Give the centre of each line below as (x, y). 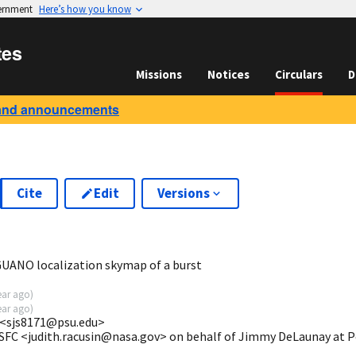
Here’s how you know (85, 9)
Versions (183, 193)
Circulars (299, 74)
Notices (228, 74)
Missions (159, 74)
